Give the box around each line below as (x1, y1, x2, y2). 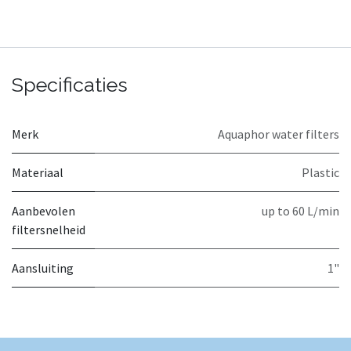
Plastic (302, 164, 339, 180)
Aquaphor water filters (218, 125, 339, 142)
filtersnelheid (12, 221, 85, 237)
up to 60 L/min (262, 202, 339, 219)
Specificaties (12, 72, 128, 96)
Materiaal (12, 164, 63, 180)
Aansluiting (12, 259, 74, 276)
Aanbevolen (12, 202, 75, 219)
